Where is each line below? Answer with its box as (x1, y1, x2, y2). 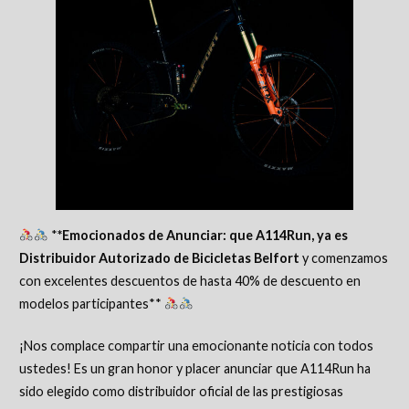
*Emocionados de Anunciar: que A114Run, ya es (58, 226, 349, 243)
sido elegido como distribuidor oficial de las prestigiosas (18, 383, 343, 400)
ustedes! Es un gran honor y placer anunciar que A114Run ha (18, 361, 371, 377)
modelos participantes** (18, 295, 164, 311)
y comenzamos (299, 249, 388, 266)
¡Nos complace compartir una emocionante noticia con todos (18, 338, 373, 354)
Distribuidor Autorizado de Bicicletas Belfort (18, 249, 299, 266)
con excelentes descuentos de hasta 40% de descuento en (18, 272, 361, 288)
